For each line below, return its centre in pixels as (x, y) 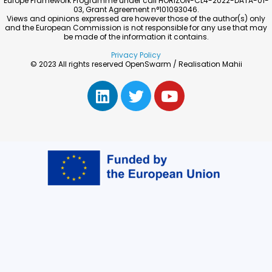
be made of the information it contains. (136, 37)
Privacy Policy (136, 55)
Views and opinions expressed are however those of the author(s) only (136, 19)
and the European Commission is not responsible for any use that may (136, 28)
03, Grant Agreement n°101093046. (136, 10)
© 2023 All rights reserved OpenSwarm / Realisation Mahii (136, 64)
